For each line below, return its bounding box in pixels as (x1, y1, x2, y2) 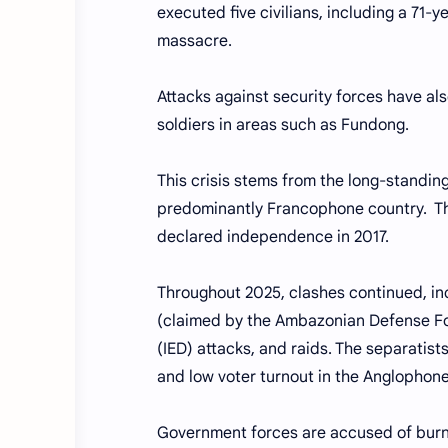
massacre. (157, 31, 232, 51)
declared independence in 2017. (157, 227, 389, 247)
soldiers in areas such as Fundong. (157, 115, 409, 135)
